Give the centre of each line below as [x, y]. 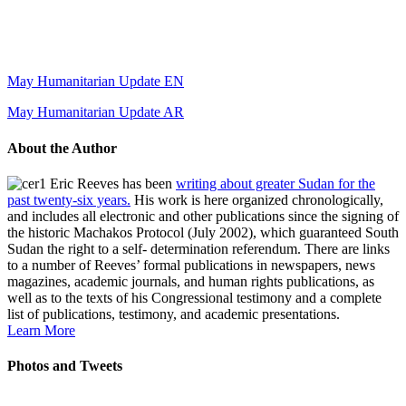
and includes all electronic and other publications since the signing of [203, 216]
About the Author [62, 148]
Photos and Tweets [65, 366]
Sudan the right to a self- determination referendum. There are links [198, 248]
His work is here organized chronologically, [257, 199]
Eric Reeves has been [111, 183]
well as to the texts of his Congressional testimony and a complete [194, 297]
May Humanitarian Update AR [96, 112]
